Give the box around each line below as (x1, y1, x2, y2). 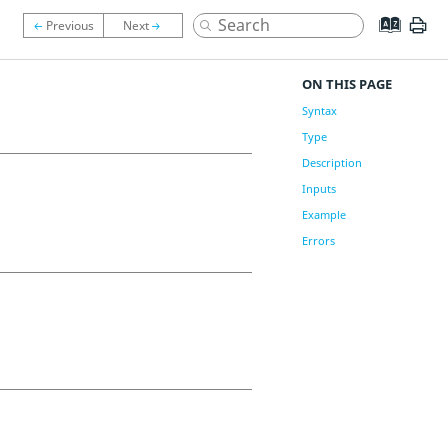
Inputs (301, 181, 336, 196)
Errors (301, 233, 335, 248)
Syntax (301, 103, 337, 118)
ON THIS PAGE (301, 75, 392, 93)
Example (301, 207, 346, 222)
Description (301, 155, 362, 170)
